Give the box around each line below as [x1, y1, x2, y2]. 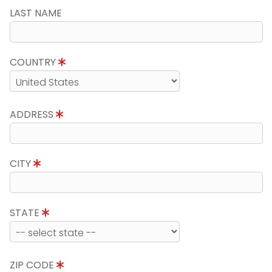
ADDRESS [9, 107, 56, 121]
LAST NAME [9, 6, 62, 20]
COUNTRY [9, 55, 58, 69]
